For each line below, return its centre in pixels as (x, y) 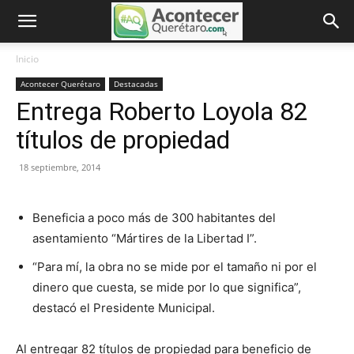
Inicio (27, 59)
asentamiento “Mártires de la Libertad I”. (145, 238)
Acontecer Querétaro (60, 84)
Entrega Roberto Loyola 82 (162, 111)
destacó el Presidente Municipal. (124, 308)
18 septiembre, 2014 (60, 167)
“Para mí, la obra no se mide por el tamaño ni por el (175, 267)
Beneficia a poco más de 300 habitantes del (154, 218)
